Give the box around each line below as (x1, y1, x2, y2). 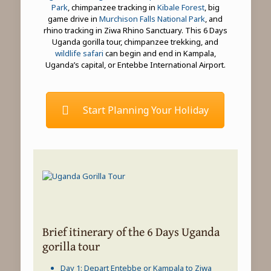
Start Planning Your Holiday (83, 103, 209, 117)
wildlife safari (54, 48, 103, 59)
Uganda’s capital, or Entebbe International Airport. (45, 59, 226, 70)
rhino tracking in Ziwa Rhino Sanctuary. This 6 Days (43, 25, 227, 36)
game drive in (48, 13, 100, 24)
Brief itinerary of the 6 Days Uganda (42, 223, 220, 240)
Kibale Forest (157, 2, 204, 13)
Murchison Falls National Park (99, 13, 206, 24)
